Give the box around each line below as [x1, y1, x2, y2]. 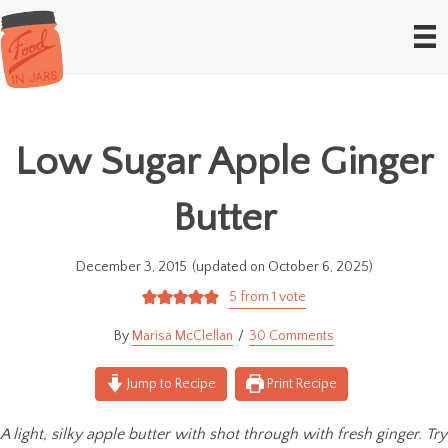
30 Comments [249, 327, 334, 344]
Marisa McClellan [132, 327, 233, 344]
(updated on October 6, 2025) [191, 258, 373, 275]
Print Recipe [264, 375, 338, 392]
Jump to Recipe [124, 375, 216, 392]
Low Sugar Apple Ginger [15, 139, 433, 184]
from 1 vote [236, 288, 306, 305]
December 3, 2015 [75, 258, 187, 275]
